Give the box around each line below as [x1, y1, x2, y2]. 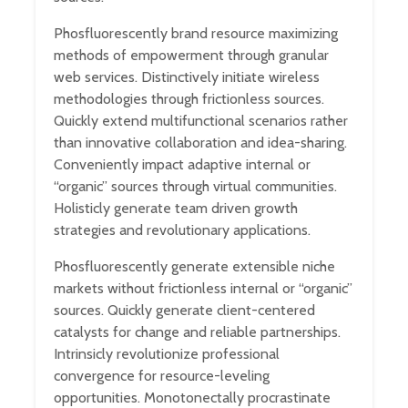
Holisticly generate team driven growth [54, 199, 298, 217]
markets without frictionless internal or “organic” [54, 279, 352, 297]
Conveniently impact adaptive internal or [54, 155, 311, 173]
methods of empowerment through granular [54, 46, 329, 64]
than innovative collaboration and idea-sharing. [54, 133, 347, 151]
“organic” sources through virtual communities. [54, 177, 337, 195]
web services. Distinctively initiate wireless [54, 67, 320, 86]
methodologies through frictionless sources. [54, 89, 324, 107]
